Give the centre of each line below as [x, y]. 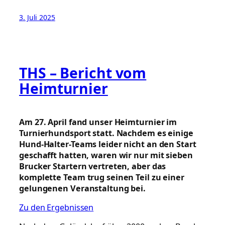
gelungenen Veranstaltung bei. [83, 188]
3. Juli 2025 [37, 17]
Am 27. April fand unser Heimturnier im [98, 122]
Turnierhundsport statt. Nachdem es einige [106, 133]
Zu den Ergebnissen [57, 207]
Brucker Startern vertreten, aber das [93, 166]
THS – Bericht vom [83, 73]
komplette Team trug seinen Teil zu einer [102, 177]
